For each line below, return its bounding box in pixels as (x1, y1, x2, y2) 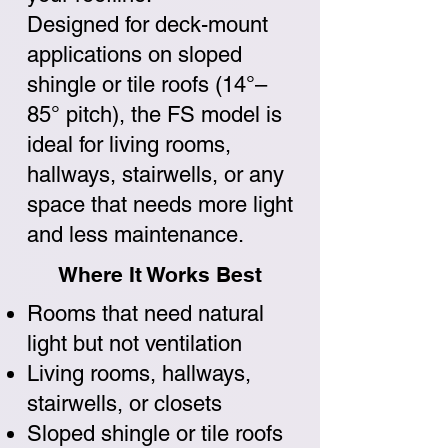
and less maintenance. (27, 222, 244, 247)
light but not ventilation (27, 331, 242, 356)
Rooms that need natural (27, 301, 264, 326)
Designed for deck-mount (27, 12, 268, 37)
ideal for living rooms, (27, 132, 231, 157)
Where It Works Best (58, 262, 262, 287)
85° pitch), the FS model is (27, 102, 282, 127)
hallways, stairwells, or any (27, 162, 284, 187)
